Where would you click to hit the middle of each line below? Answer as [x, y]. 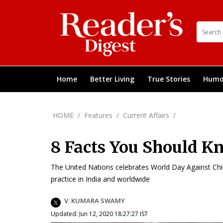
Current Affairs [146, 115]
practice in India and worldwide [100, 179]
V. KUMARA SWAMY [95, 201]
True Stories [169, 79]
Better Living [112, 79]
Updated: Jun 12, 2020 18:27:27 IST [99, 214]
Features [98, 115]
